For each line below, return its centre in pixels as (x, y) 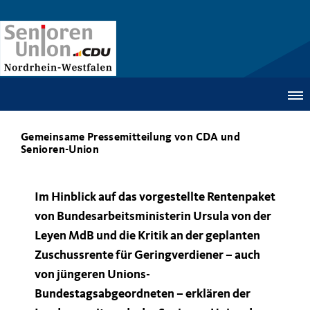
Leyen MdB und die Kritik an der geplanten (147, 236)
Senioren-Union (60, 150)
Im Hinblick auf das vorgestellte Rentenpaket (155, 197)
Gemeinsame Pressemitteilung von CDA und (131, 138)
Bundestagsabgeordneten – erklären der (143, 294)
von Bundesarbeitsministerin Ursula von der (153, 217)
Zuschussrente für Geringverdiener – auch (147, 255)
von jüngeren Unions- (92, 275)
